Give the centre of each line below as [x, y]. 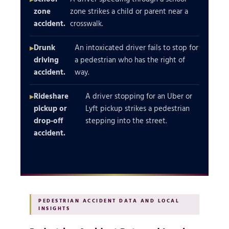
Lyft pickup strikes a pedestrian [138, 108]
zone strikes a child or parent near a [129, 11]
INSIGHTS [54, 208]
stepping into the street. [126, 121]
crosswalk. [86, 24]
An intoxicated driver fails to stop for [136, 48]
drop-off [48, 121]
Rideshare [51, 96]
